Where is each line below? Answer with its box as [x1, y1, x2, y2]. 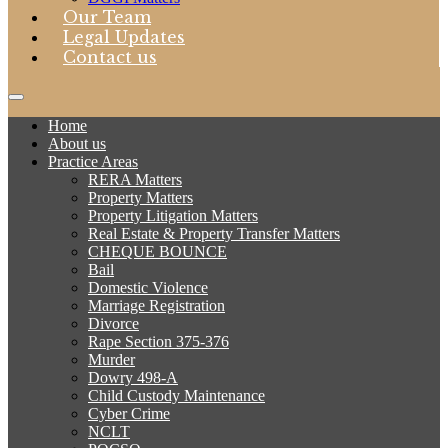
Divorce [88, 314, 139, 332]
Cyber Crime [88, 404, 170, 422]
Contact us [63, 46, 157, 67]
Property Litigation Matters [88, 206, 258, 224]
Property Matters [88, 188, 193, 206]
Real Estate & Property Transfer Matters [88, 224, 340, 242]
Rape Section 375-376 [88, 332, 229, 350]
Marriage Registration [88, 296, 225, 314]
